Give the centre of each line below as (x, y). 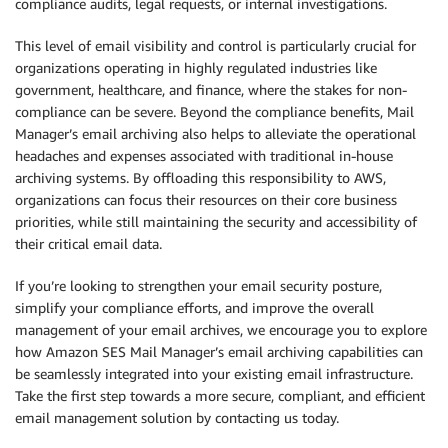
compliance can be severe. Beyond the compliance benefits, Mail (214, 111)
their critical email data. (88, 243)
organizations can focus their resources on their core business (206, 199)
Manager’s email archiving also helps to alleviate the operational (215, 133)
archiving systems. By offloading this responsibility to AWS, (200, 177)
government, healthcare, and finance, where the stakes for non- (211, 89)
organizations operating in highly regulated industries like (196, 67)
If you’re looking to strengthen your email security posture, (198, 285)
